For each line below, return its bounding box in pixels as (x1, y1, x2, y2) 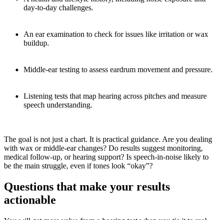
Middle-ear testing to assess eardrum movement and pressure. (24, 65, 213, 74)
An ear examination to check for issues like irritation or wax (24, 30, 208, 39)
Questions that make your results (4, 180, 170, 193)
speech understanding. (24, 101, 92, 110)
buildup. (24, 39, 49, 48)
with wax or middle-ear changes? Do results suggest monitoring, (4, 144, 203, 153)
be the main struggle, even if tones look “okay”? (4, 162, 153, 170)
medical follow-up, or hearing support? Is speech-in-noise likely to (4, 153, 209, 162)
